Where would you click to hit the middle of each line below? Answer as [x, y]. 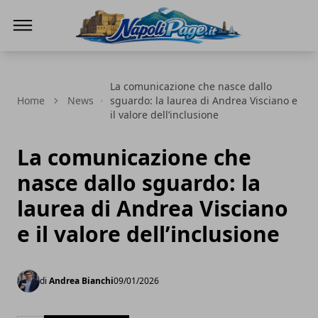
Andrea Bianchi [81, 281]
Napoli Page [107, 53]
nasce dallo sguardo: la [139, 183]
